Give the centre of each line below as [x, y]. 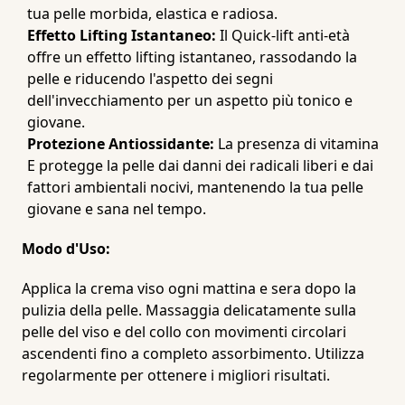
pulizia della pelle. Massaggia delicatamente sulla [189, 310]
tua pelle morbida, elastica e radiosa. [152, 14]
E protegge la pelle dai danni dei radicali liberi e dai [200, 165]
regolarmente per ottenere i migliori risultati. [176, 375]
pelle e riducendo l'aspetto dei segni [150, 79]
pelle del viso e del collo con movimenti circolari [184, 332]
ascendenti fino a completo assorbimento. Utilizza [193, 353]
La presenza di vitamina [297, 144]
